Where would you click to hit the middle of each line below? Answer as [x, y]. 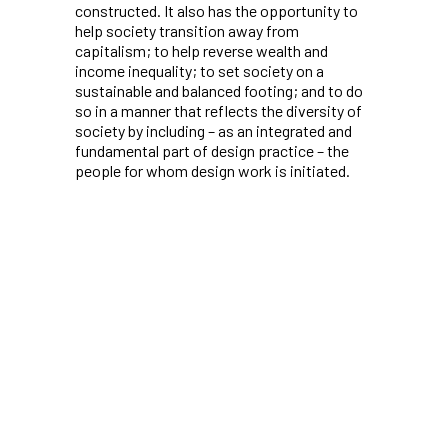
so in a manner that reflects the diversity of [218, 110]
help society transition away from [187, 30]
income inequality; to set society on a [199, 70]
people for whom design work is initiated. [212, 170]
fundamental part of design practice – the [212, 150]
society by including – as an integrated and [213, 130]
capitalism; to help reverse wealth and [201, 50]
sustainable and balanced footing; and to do [219, 90]
